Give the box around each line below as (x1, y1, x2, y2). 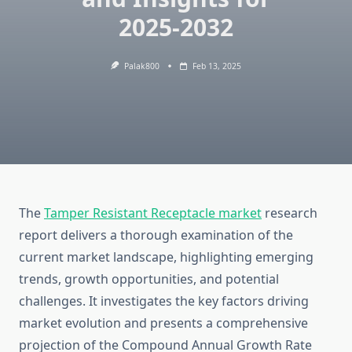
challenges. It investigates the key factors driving (19, 292, 309, 310)
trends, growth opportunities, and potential (19, 270, 279, 288)
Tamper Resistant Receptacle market (44, 204, 262, 222)
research (262, 204, 317, 222)
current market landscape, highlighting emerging (19, 248, 313, 266)
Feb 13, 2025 (192, 60, 241, 71)
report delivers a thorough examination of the (19, 226, 293, 244)
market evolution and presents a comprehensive (19, 314, 308, 332)
